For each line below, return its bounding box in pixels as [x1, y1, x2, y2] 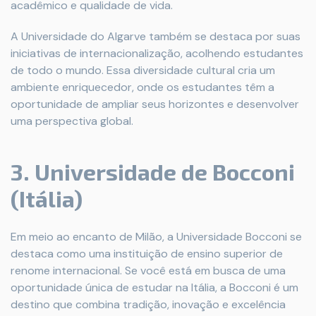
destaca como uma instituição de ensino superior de [11, 246, 283, 262]
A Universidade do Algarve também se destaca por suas [11, 29, 300, 44]
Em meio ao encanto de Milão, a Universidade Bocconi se [11, 229, 302, 245]
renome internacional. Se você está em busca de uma [11, 263, 286, 279]
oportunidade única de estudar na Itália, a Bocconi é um [11, 280, 298, 296]
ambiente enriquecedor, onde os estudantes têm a [11, 80, 274, 95]
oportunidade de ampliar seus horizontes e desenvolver [11, 97, 299, 112]
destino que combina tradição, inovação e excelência [11, 297, 286, 312]
